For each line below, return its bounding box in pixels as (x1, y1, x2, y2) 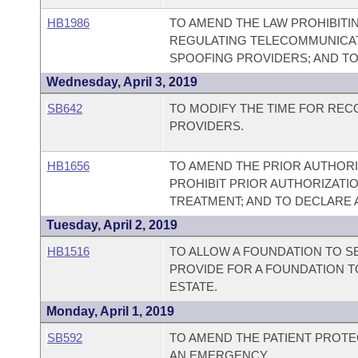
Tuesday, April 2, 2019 (46, 218, 177, 232)
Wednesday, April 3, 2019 (46, 75, 197, 89)
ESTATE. (169, 280, 217, 293)
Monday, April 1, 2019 (46, 304, 174, 318)
